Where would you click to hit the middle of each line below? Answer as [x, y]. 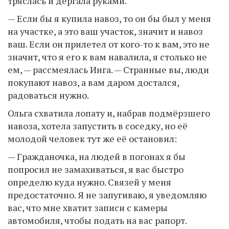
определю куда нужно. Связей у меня [89, 182]
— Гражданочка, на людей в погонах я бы [97, 156]
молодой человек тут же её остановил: [92, 138]
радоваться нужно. [48, 95]
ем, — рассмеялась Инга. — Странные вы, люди [108, 69]
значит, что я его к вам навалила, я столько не [107, 56]
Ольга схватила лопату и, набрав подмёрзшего [109, 113]
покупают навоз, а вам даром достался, [93, 82]
